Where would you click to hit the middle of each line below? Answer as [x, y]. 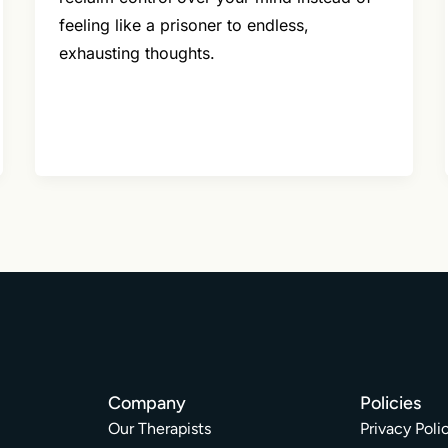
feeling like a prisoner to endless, [183, 25]
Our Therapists [159, 429]
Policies [390, 403]
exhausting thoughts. [136, 53]
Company [147, 403]
